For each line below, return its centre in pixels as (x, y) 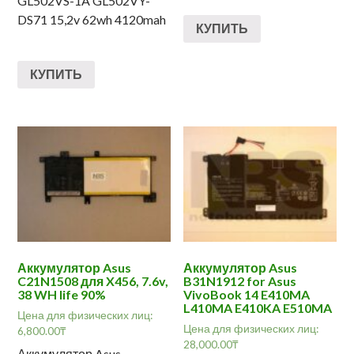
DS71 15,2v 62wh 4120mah (92, 19)
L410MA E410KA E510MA (258, 307)
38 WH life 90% (62, 294)
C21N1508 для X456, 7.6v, (93, 281)
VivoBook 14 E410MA (247, 294)
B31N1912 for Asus (240, 281)
